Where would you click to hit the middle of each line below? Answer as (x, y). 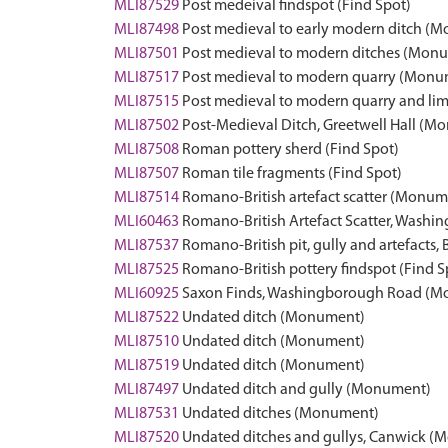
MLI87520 (146, 438)
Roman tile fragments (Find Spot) (292, 174)
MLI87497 (146, 390)
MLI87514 (146, 198)
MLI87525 (146, 270)
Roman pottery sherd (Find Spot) (290, 150)
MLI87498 (146, 30)
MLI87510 (146, 342)
